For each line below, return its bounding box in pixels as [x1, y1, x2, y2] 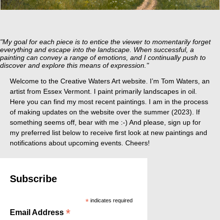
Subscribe [10, 173, 57, 185]
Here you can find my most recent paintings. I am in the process [10, 98, 208, 106]
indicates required [88, 197, 133, 204]
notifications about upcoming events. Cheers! [10, 139, 150, 147]
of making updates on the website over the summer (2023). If [10, 108, 200, 116]
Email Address [10, 208, 66, 217]
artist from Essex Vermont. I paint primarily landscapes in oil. [10, 87, 197, 96]
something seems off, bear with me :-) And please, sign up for [10, 118, 201, 127]
